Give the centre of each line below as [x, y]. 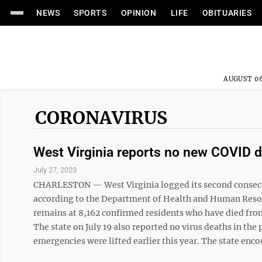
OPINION [139, 13]
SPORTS [90, 13]
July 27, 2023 [55, 170]
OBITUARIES [227, 13]
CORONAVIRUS [101, 118]
